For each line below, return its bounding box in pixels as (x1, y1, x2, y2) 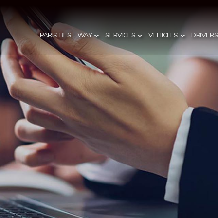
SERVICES (105, 31, 136, 40)
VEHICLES (148, 31, 179, 40)
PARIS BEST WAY (40, 31, 92, 40)
